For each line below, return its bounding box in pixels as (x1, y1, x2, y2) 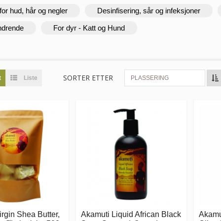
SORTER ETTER (63, 73, 113, 82)
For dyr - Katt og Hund (53, 23, 125, 32)
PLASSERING (131, 74, 169, 81)
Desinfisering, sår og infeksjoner (97, 6, 200, 15)
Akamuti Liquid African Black (81, 210, 182, 219)
